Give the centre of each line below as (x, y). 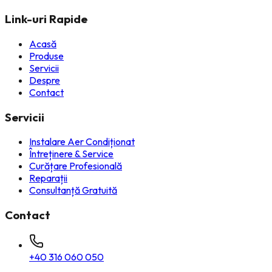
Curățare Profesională (76, 166)
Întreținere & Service (71, 154)
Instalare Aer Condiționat (82, 142)
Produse (46, 56)
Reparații (48, 178)
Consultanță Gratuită (73, 190)
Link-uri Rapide (46, 19)
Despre (45, 80)
